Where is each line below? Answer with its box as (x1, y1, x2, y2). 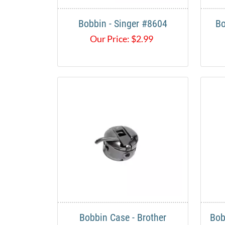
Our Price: (89, 33, 130, 45)
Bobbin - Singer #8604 (78, 18, 167, 30)
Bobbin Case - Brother (79, 211, 166, 224)
